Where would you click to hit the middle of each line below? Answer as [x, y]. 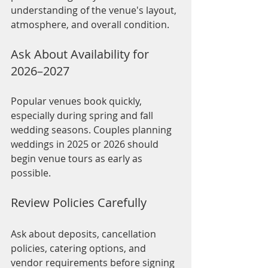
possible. [31, 173]
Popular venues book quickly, [77, 101]
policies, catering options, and [80, 249]
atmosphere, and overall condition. [90, 25]
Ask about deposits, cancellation [85, 234]
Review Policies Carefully [79, 203]
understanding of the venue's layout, [95, 10]
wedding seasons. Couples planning [92, 130]
